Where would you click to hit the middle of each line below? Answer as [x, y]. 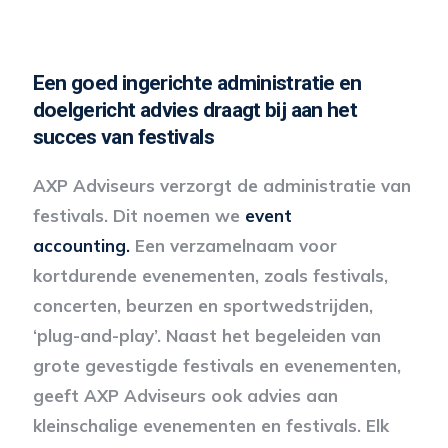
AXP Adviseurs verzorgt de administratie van [221, 185]
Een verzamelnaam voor [235, 245]
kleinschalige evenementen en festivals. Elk [210, 425]
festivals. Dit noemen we [138, 215]
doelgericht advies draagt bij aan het [195, 109]
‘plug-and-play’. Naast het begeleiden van [206, 335]
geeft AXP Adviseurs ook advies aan [185, 395]
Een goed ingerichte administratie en [197, 82]
